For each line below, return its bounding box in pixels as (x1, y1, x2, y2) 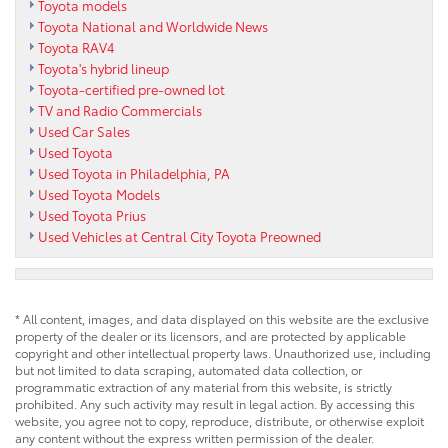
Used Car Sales (38, 122, 130, 141)
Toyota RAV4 (38, 38, 115, 57)
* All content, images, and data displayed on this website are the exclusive (15, 310, 429, 328)
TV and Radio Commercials (38, 101, 202, 120)
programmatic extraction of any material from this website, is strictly (15, 378, 392, 396)
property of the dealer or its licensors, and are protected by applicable (15, 327, 406, 345)
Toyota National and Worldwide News (38, 17, 268, 36)
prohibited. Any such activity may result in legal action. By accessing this (15, 395, 415, 413)
